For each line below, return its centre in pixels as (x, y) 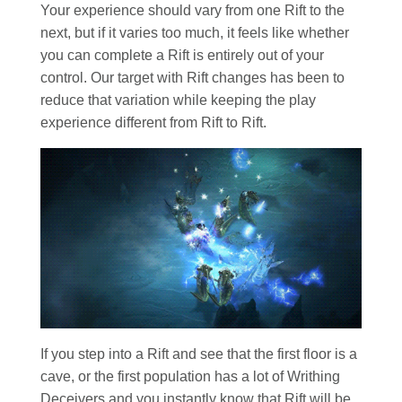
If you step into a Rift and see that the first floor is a (199, 354)
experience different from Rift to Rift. (153, 123)
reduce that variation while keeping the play (178, 100)
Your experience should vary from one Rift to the (192, 11)
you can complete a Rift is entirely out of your (182, 56)
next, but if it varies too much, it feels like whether (195, 33)
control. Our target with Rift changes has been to (192, 78)
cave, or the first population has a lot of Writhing (190, 377)
